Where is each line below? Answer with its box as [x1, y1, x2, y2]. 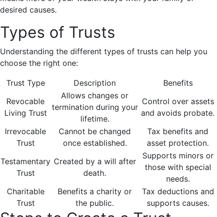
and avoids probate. [141, 108, 215, 118]
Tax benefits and [147, 126, 208, 137]
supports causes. [146, 198, 209, 208]
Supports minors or [142, 151, 214, 161]
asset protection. [147, 138, 209, 148]
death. [83, 168, 106, 178]
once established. [62, 138, 127, 148]
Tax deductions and [141, 186, 214, 197]
